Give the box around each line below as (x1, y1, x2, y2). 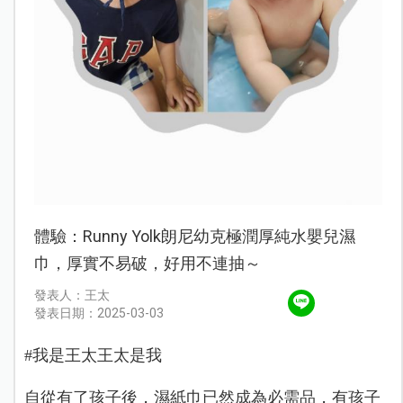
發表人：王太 (33, 287, 110, 302)
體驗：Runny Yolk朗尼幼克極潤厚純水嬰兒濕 (33, 226, 355, 246)
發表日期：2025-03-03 (33, 305, 164, 320)
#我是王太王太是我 (23, 345, 162, 364)
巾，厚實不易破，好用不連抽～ (33, 253, 261, 273)
